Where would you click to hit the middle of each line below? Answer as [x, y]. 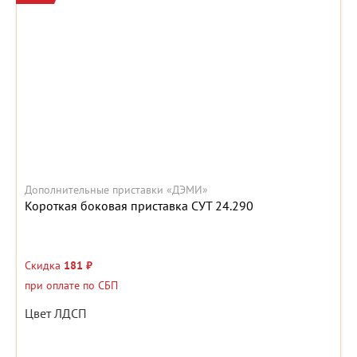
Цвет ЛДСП [56, 314]
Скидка [44, 266]
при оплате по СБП [71, 286]
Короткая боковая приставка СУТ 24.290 [139, 206]
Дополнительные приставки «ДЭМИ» [116, 190]
